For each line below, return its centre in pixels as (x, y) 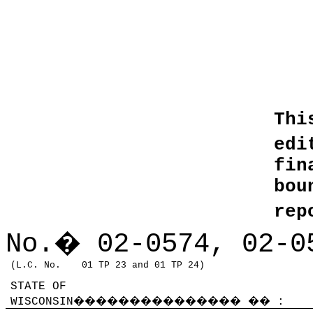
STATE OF (39, 286)
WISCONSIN (42, 302)
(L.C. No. (36, 265)
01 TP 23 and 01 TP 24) (144, 265)
